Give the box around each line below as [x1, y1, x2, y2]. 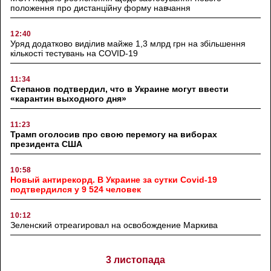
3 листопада [106, 254, 165, 265]
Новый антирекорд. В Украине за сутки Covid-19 [10, 174, 217, 184]
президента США [10, 139, 82, 149]
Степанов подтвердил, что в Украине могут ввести [10, 83, 229, 94]
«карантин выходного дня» [10, 93, 126, 103]
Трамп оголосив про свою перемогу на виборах [10, 129, 217, 139]
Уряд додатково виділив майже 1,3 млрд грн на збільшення [10, 38, 246, 48]
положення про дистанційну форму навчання [10, 2, 191, 13]
